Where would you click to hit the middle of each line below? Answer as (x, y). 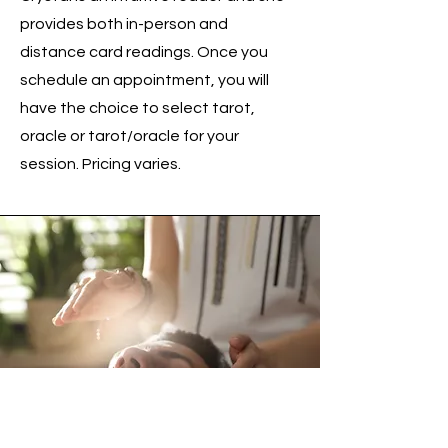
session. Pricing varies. (100, 164)
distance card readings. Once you (144, 52)
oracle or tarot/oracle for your (129, 136)
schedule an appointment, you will (144, 80)
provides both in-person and (124, 24)
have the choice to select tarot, (137, 108)
